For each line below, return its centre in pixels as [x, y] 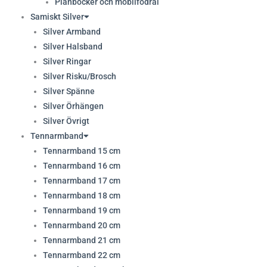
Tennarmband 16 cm [81, 165]
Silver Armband [72, 31]
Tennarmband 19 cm [81, 210]
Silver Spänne [69, 91]
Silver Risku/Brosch [79, 76]
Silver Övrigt [66, 121]
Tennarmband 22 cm [81, 255]
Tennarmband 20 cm [81, 225]
